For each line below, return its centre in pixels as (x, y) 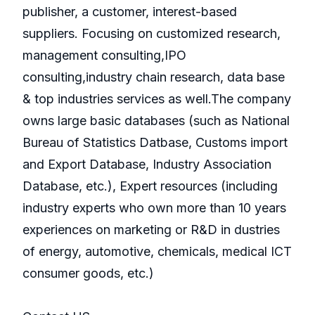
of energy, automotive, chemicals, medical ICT (157, 252)
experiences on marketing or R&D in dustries (151, 230)
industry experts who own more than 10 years (154, 208)
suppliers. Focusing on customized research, (152, 34)
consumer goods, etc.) (88, 274)
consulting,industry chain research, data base (154, 77)
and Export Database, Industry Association (147, 165)
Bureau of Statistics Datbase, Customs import (155, 143)
